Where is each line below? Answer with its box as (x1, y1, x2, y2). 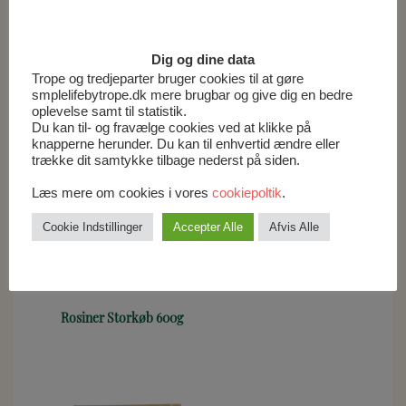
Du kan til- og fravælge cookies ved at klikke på (32, 121, 311, 136)
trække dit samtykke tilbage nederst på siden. (32, 153, 300, 169)
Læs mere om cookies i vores (32, 186, 212, 201)
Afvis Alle (269, 220, 319, 235)
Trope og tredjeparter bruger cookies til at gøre (32, 72, 304, 87)
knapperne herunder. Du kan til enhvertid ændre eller (32, 137, 340, 152)
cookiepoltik (212, 186, 282, 201)
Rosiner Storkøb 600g (60, 309, 183, 327)
